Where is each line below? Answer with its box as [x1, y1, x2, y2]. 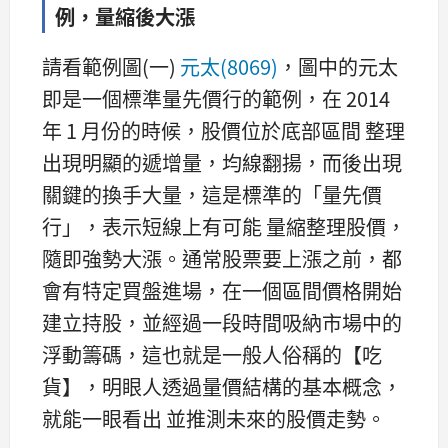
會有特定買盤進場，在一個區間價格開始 [42, 275, 402, 305]
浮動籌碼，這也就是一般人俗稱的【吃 [42, 339, 382, 369]
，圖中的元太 [278, 51, 398, 81]
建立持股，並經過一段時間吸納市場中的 [42, 307, 402, 337]
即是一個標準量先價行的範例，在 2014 [42, 83, 390, 113]
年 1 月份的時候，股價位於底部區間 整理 [42, 115, 405, 145]
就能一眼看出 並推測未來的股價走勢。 [42, 403, 386, 433]
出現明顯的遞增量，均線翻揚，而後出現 [42, 147, 402, 177]
